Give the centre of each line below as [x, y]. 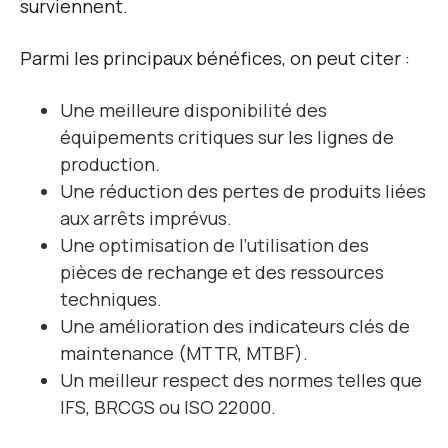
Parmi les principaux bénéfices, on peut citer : [215, 58]
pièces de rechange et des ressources [222, 272]
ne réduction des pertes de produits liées [249, 191]
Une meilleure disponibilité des [193, 110]
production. [110, 164]
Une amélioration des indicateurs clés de [235, 326]
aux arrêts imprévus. [146, 218]
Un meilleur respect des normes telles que [241, 380]
